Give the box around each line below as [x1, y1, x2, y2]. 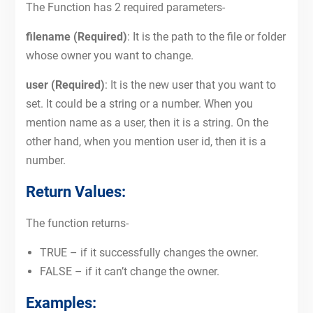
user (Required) [25, 78, 105, 92]
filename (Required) [25, 30, 127, 43]
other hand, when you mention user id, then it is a [25, 135, 266, 148]
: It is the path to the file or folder [126, 30, 286, 43]
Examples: [25, 294, 96, 312]
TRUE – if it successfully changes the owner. [39, 246, 259, 259]
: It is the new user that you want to [104, 78, 276, 92]
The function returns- [25, 217, 129, 230]
